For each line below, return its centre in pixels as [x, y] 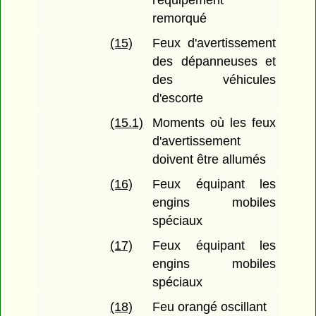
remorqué [180, 19]
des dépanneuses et [214, 62]
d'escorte [178, 98]
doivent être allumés [209, 160]
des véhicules [214, 80]
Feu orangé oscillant [210, 307]
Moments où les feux [214, 123]
